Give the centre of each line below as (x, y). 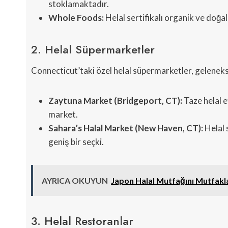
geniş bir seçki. (76, 142)
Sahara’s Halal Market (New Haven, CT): (126, 128)
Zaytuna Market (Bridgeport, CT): (115, 101)
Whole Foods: (76, 18)
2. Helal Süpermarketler (93, 50)
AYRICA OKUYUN (75, 181)
